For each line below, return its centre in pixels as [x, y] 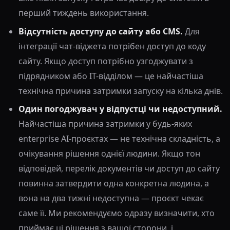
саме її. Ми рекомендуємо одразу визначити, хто [117, 213]
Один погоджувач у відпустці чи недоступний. [120, 109]
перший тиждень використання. [84, 13]
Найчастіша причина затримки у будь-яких [105, 124]
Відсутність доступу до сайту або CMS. [101, 31]
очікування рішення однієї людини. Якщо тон [109, 154]
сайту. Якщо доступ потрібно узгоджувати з [106, 61]
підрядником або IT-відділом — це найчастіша [111, 76]
